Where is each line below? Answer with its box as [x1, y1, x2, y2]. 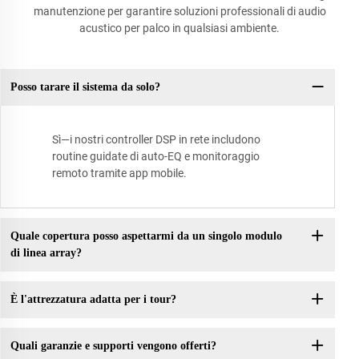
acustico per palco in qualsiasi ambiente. [79, 21, 280, 34]
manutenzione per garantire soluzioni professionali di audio [33, 4, 326, 18]
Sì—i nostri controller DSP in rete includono [52, 132, 260, 146]
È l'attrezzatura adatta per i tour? [10, 293, 176, 306]
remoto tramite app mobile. [52, 166, 187, 179]
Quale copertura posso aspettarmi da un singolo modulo [10, 230, 282, 243]
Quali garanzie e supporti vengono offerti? [10, 340, 216, 353]
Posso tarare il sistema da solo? [10, 81, 160, 94]
